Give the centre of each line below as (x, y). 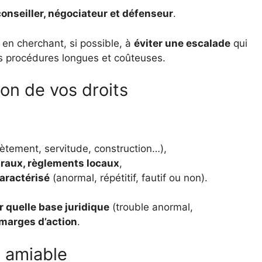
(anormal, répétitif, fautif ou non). (129, 177)
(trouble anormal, (151, 207)
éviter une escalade (182, 43)
